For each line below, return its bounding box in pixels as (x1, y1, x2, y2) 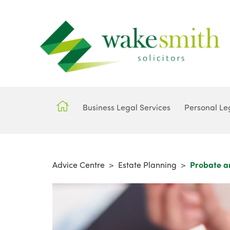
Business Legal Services (83, 101, 171, 112)
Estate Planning (118, 158, 177, 170)
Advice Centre (52, 158, 105, 170)
